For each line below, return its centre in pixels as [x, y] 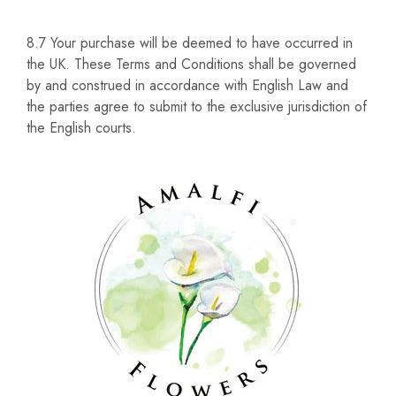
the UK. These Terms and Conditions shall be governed [191, 64]
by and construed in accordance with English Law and [187, 85]
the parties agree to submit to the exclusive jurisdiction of [197, 106]
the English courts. [81, 127]
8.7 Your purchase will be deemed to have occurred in [190, 42]
